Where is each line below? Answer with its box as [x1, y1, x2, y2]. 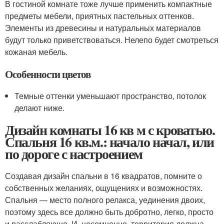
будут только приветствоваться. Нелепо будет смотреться [5, 33, 218, 45]
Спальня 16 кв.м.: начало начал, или [5, 131, 214, 152]
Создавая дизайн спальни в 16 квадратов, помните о [5, 169, 202, 181]
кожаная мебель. [5, 45, 67, 57]
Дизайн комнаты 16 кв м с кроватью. [5, 119, 215, 140]
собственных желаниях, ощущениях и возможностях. [5, 181, 202, 193]
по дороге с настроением [5, 143, 142, 164]
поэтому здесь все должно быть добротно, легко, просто [5, 205, 213, 217]
